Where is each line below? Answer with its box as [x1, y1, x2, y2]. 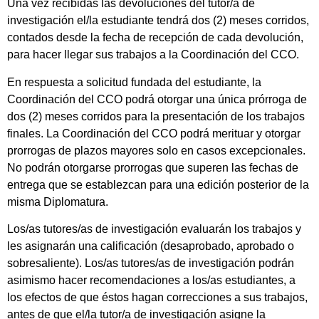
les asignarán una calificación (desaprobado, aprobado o [7, 240, 294, 253]
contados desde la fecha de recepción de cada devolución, [7, 31, 303, 44]
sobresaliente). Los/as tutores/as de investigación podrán [7, 257, 294, 270]
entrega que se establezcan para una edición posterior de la [7, 178, 309, 191]
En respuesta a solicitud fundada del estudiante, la [7, 75, 261, 88]
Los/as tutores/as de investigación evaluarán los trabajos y [7, 223, 301, 236]
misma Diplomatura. [7, 195, 108, 208]
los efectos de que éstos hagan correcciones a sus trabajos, [7, 291, 308, 304]
